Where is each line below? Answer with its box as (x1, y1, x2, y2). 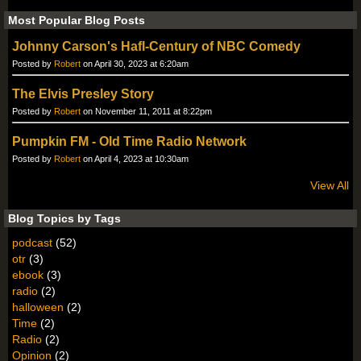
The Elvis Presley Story (12, 87, 154, 102)
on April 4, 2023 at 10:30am (81, 154, 189, 164)
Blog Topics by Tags (8, 212, 121, 226)
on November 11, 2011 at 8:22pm (81, 106, 212, 117)
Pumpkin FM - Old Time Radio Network (12, 135, 247, 149)
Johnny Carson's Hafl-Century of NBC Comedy (12, 39, 301, 54)
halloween (12, 301, 64, 314)
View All (310, 179, 349, 193)
